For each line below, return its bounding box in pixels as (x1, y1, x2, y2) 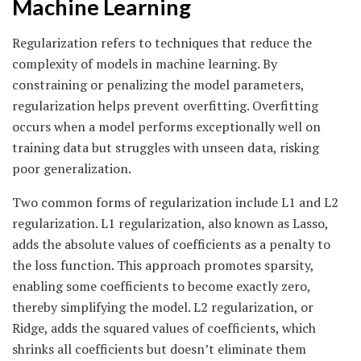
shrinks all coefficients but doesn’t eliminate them (12, 340, 306, 359)
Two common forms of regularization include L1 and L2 (12, 193, 338, 212)
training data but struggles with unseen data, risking (12, 139, 319, 157)
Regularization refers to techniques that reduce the (12, 34, 312, 52)
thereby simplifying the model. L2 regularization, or (12, 298, 313, 317)
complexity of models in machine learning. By (12, 55, 277, 73)
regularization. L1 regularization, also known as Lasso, (12, 214, 328, 233)
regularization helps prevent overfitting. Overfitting (12, 97, 318, 115)
